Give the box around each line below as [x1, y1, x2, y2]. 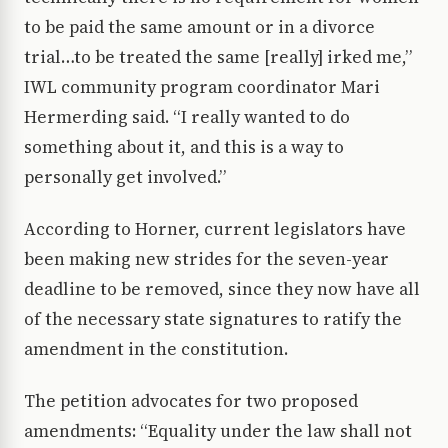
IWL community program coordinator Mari [24, 75, 380, 100]
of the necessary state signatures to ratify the [24, 307, 402, 332]
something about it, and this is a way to [24, 135, 344, 160]
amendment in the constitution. [24, 337, 288, 362]
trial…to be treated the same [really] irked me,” [24, 45, 412, 70]
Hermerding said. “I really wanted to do [24, 105, 350, 130]
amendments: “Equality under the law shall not [24, 419, 412, 444]
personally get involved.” [24, 165, 226, 190]
